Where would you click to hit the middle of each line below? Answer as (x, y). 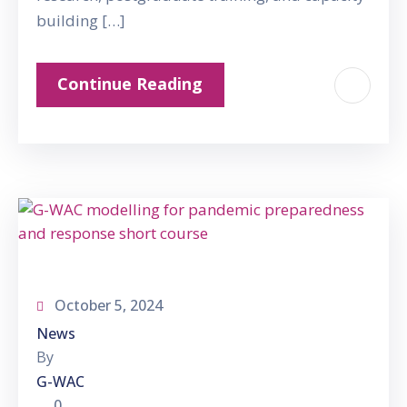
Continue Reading (130, 84)
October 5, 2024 (109, 306)
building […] (81, 21)
